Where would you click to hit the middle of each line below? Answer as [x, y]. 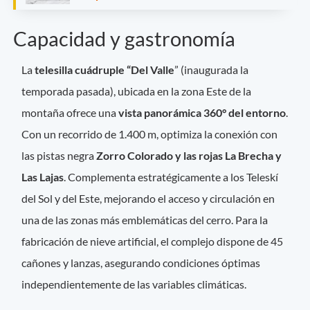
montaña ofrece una [70, 113]
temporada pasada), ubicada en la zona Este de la [137, 91]
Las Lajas [43, 177]
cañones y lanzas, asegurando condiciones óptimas [141, 263]
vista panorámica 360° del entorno [202, 113]
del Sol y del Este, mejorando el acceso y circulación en [148, 199]
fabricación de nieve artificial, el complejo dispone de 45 [153, 241]
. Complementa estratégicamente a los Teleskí [171, 177]
